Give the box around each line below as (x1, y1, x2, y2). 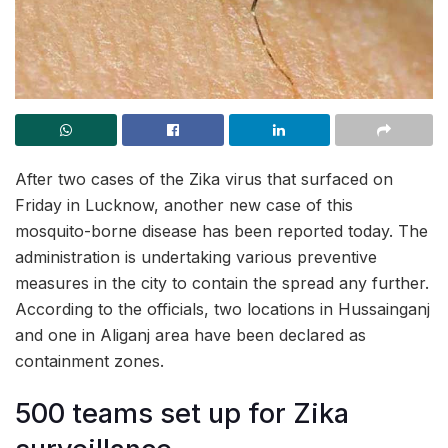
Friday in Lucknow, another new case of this (15, 194, 353, 215)
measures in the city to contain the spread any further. (15, 272, 429, 293)
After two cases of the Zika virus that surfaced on (15, 168, 393, 189)
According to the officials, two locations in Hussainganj (15, 298, 430, 319)
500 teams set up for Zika (15, 397, 349, 431)
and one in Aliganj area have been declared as (15, 324, 366, 345)
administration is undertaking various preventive (15, 246, 377, 267)
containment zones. (15, 350, 164, 371)
